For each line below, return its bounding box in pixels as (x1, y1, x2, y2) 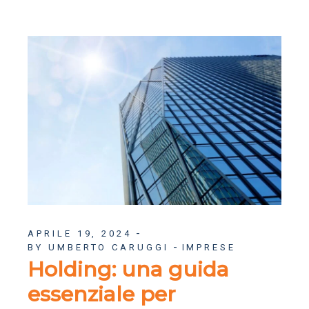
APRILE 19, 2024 (28, 228, 132, 239)
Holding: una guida (28, 256, 230, 282)
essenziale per (28, 281, 177, 307)
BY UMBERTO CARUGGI (28, 241, 169, 252)
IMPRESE (181, 241, 236, 252)
